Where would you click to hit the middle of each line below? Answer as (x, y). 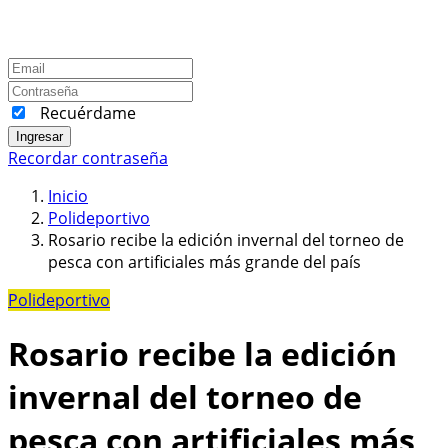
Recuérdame (88, 112)
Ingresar (39, 136)
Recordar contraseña (88, 157)
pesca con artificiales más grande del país (204, 261)
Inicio (68, 195)
